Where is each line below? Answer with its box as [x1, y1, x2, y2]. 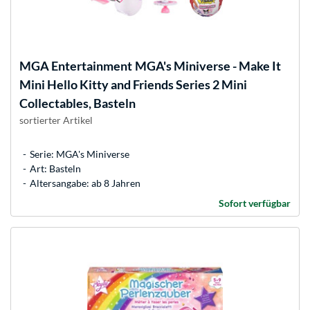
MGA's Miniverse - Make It [135, 57, 281, 73]
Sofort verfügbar [219, 197, 291, 209]
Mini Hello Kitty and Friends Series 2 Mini [19, 76, 247, 92]
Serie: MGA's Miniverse [30, 147, 129, 160]
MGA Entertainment [19, 57, 132, 73]
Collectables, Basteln [19, 95, 136, 111]
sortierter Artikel [19, 113, 93, 126]
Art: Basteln [30, 162, 81, 174]
